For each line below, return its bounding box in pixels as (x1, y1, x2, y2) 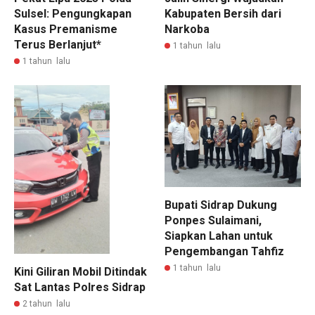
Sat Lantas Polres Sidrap (14, 281, 146, 295)
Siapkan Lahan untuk (165, 229, 273, 243)
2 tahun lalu (22, 299, 70, 309)
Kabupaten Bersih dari (165, 6, 281, 20)
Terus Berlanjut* (14, 37, 101, 51)
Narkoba (165, 22, 210, 36)
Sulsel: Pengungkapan (14, 6, 131, 20)
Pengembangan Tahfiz (165, 245, 284, 259)
